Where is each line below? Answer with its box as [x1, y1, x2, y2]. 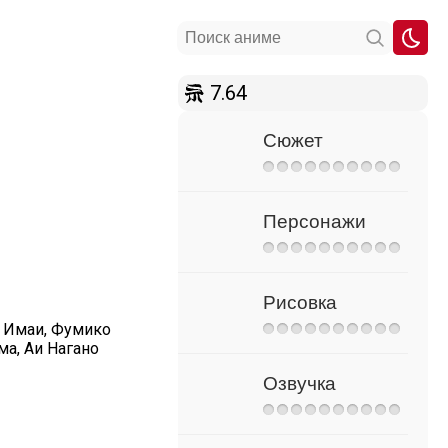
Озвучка [263, 373, 336, 394]
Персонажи [263, 211, 366, 232]
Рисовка [263, 292, 337, 313]
